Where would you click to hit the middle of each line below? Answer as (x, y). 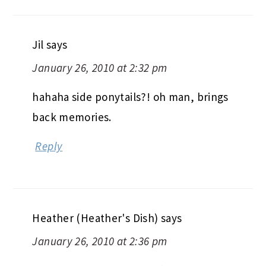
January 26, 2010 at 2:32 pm (100, 67)
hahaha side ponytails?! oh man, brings (130, 96)
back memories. (72, 117)
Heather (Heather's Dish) (95, 218)
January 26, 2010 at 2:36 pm (100, 241)
